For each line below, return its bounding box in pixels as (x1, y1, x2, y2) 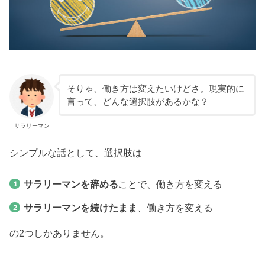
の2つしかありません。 (9, 227, 110, 238)
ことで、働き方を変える (118, 178, 222, 189)
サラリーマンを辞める (23, 178, 118, 189)
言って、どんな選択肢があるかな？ (66, 96, 209, 106)
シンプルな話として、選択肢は (9, 147, 143, 159)
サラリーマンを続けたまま (23, 202, 137, 214)
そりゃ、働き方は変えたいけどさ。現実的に (66, 83, 244, 93)
